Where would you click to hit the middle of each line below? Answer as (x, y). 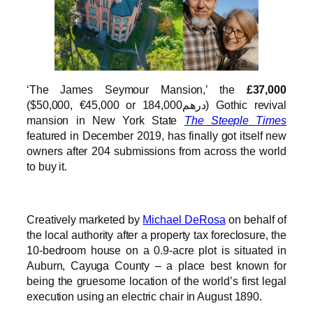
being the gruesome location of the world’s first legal (156, 281)
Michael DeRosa (184, 220)
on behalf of (256, 220)
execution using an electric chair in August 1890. (145, 297)
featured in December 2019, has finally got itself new (156, 135)
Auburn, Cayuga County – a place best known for (156, 266)
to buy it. (47, 166)
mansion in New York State (105, 120)
